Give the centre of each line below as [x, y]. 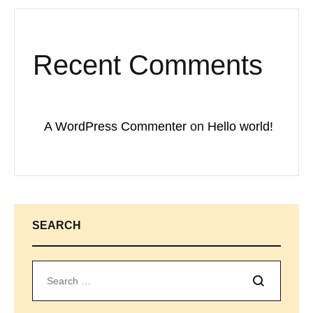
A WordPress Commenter [115, 127]
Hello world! [240, 127]
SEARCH [57, 226]
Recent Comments [148, 65]
